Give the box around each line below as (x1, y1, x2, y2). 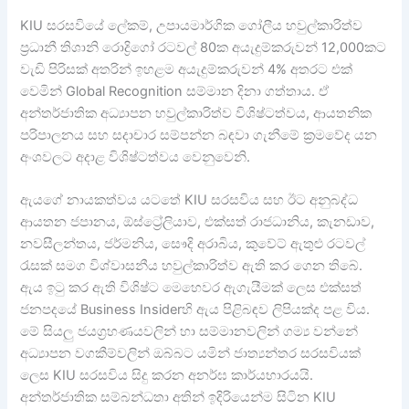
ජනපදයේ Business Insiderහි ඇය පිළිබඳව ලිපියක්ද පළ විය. (20, 301, 371, 319)
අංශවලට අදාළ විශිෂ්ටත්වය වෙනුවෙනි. (20, 148, 251, 165)
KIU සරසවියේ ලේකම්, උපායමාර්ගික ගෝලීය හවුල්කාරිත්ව (20, 16, 363, 34)
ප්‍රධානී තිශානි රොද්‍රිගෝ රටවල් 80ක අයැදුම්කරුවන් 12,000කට (20, 38, 387, 56)
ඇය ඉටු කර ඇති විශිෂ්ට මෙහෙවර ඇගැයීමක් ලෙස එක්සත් (20, 279, 362, 297)
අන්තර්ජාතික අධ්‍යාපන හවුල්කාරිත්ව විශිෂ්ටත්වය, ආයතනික (20, 104, 372, 121)
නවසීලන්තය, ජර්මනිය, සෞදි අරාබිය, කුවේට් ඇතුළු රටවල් (20, 236, 366, 253)
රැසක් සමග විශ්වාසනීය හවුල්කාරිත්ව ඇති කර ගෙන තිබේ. (20, 257, 363, 275)
